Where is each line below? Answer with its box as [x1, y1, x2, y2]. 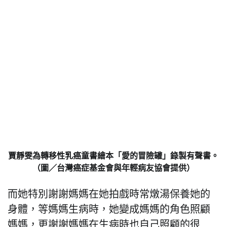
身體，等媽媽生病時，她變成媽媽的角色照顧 [8, 201, 210, 216]
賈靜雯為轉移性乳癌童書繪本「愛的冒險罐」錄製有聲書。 [8, 149, 219, 162]
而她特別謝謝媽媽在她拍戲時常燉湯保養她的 [8, 186, 210, 201]
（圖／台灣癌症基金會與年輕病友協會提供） [32, 162, 195, 174]
